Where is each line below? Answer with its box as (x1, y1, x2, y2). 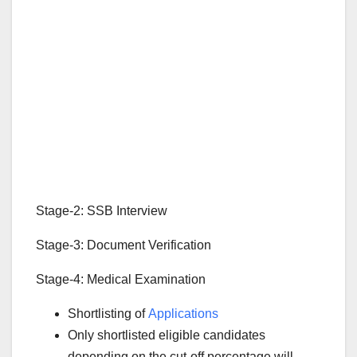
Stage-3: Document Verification (36, 237, 211, 252)
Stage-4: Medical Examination (36, 272, 206, 286)
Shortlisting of (68, 306, 148, 320)
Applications (148, 306, 218, 320)
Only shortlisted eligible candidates (68, 328, 265, 342)
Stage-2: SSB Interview (36, 203, 167, 218)
